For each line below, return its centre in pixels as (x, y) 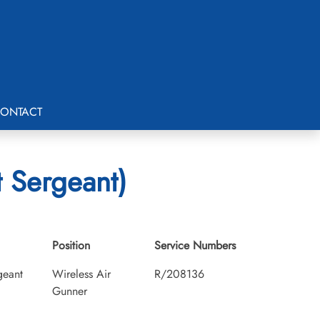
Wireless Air (81, 274)
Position (71, 245)
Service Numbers (195, 245)
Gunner (70, 291)
